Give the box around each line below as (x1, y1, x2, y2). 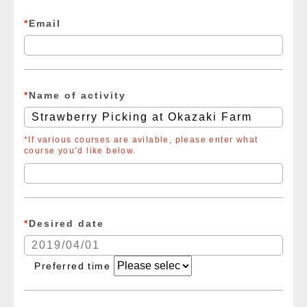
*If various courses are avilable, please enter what (24, 134, 258, 145)
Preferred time (24, 260, 114, 271)
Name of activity (29, 89, 126, 101)
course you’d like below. (24, 145, 136, 156)
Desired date (29, 217, 104, 229)
